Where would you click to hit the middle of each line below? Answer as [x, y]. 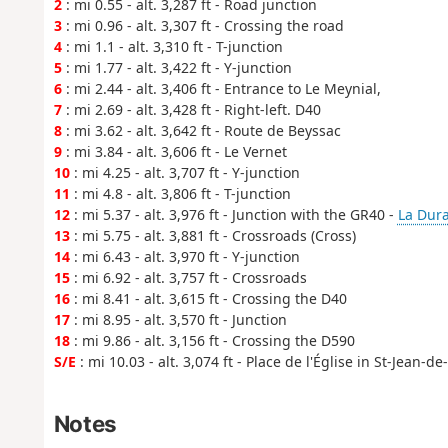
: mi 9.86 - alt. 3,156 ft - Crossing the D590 [212, 341]
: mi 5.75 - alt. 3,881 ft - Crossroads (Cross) [212, 236]
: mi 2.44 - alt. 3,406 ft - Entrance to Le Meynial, [221, 89]
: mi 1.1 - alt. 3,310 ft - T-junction [172, 47]
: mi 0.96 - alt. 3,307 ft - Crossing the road [202, 26]
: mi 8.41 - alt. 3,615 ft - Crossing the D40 [208, 299]
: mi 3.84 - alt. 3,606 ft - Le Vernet [174, 152]
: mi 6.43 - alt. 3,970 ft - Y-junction [184, 257]
